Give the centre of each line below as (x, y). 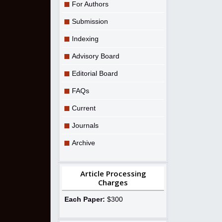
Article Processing (113, 173)
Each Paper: (85, 199)
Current (84, 108)
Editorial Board (95, 73)
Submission (90, 21)
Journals (85, 125)
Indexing (85, 38)
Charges (113, 182)
